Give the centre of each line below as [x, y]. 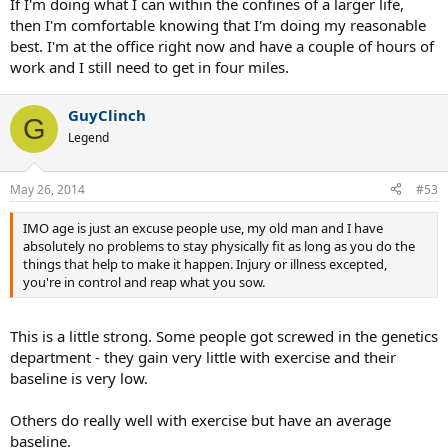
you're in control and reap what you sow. [144, 281]
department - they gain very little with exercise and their [203, 357]
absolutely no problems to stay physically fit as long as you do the [219, 245]
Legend [88, 137]
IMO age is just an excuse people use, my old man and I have [203, 227]
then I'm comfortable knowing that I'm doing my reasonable [218, 25]
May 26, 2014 [47, 189]
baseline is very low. [79, 378]
